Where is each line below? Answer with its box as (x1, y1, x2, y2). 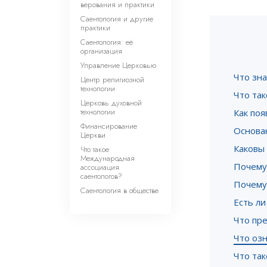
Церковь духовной (80, 97, 142, 108)
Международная (80, 153, 135, 164)
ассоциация (80, 162, 119, 173)
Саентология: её (80, 36, 133, 48)
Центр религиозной (80, 74, 144, 85)
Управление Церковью (80, 60, 156, 71)
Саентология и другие (80, 13, 153, 24)
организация (80, 45, 122, 57)
